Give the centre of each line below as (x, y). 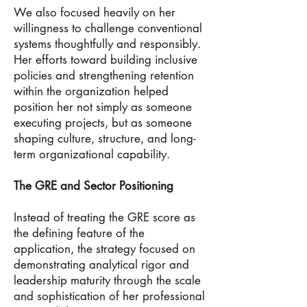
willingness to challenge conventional (108, 28)
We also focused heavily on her (95, 12)
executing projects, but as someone (103, 123)
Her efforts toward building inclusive (106, 60)
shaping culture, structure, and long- (105, 138)
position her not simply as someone (103, 107)
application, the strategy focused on (105, 249)
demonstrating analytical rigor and (101, 265)
